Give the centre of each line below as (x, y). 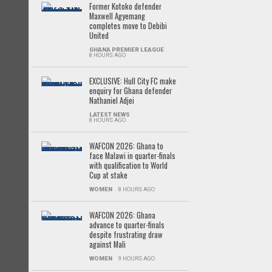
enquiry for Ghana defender (130, 91)
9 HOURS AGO (136, 258)
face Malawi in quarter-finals (132, 156)
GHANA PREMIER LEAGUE (126, 49)
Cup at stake (108, 175)
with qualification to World (128, 165)
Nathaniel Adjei (111, 100)
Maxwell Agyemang (117, 16)
